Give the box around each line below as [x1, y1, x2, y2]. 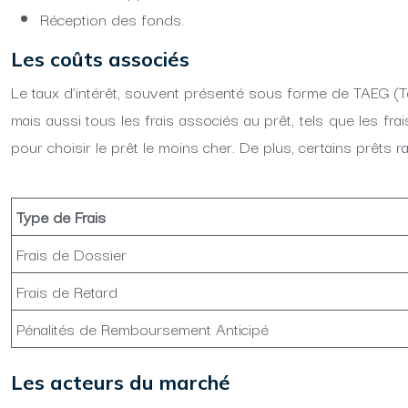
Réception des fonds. [40, 6, 184, 31]
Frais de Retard [16, 279, 117, 303]
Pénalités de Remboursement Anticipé [16, 316, 269, 341]
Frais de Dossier [16, 241, 127, 266]
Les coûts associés [11, 46, 189, 72]
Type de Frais [16, 204, 106, 229]
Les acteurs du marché [11, 370, 230, 395]
